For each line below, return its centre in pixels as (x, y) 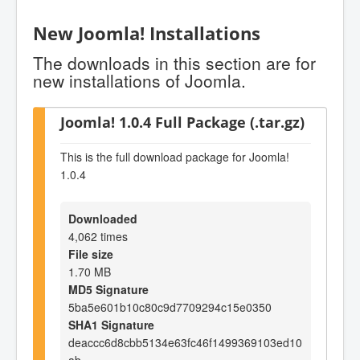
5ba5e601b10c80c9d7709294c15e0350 (170, 307)
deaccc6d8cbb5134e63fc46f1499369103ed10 (185, 342)
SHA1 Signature (111, 324)
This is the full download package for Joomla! (175, 157)
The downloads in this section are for (174, 62)
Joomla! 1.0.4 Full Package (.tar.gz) (182, 121)
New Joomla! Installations (147, 34)
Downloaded (103, 218)
